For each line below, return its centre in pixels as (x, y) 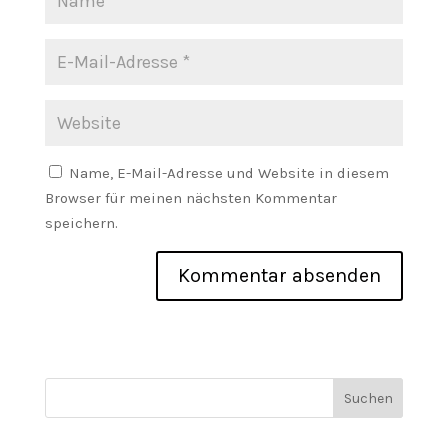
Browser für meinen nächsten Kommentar (190, 198)
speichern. (81, 223)
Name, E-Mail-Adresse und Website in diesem (228, 173)
